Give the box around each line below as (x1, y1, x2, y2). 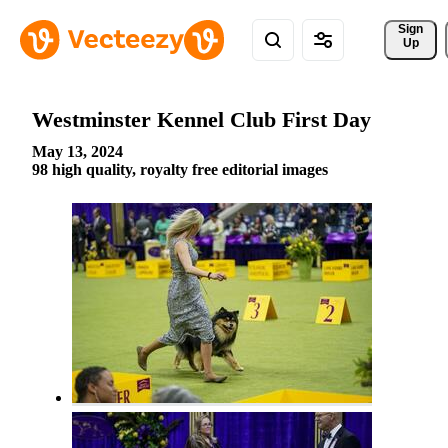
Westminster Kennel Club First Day (32, 106, 371, 132)
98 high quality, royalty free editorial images (32, 161, 328, 179)
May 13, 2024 (32, 143, 123, 161)
